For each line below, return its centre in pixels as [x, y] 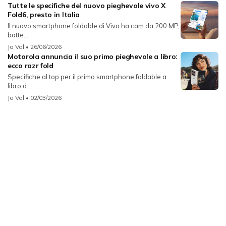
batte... [18, 35]
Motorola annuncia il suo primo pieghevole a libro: [93, 56]
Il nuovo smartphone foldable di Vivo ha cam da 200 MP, [94, 25]
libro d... [19, 86]
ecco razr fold [31, 65]
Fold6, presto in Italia [44, 14]
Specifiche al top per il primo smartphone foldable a [87, 76]
